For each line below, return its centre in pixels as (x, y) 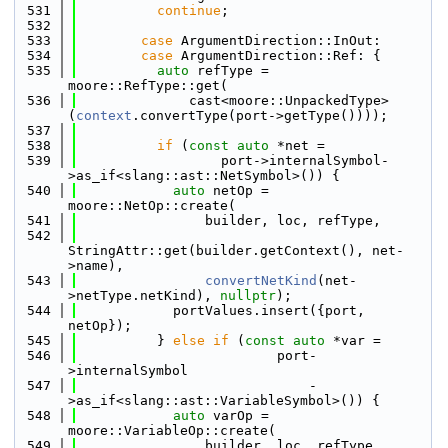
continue (189, 10)
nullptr (248, 295)
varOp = (237, 415)
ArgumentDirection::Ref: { (277, 55)
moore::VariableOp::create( (172, 430)
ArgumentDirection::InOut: (277, 40)
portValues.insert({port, (221, 310)
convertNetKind (261, 280)
